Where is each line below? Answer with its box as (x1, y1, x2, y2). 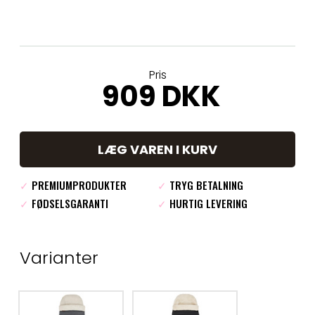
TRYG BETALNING (167, 177, 243, 193)
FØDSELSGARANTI (29, 195, 108, 212)
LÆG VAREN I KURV (98, 141, 217, 159)
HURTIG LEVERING (167, 195, 247, 212)
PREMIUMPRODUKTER (29, 177, 127, 193)
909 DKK (101, 77, 221, 117)
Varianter (20, 246, 98, 270)
